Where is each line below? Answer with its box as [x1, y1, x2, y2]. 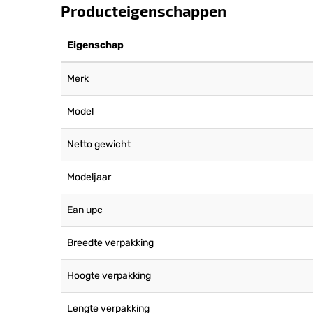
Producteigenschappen [61, 1, 226, 20]
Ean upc [67, 204, 103, 216]
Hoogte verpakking [67, 270, 151, 282]
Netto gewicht [67, 138, 131, 150]
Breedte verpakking [67, 237, 154, 249]
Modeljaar [67, 171, 111, 183]
